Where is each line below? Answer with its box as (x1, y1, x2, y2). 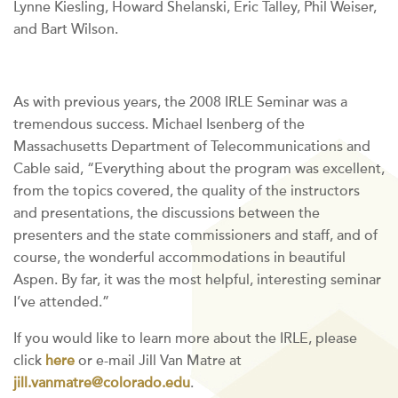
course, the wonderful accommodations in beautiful (13, 249, 346, 267)
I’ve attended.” (13, 293, 109, 312)
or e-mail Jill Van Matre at (75, 352, 242, 370)
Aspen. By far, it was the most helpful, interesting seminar (13, 271, 381, 290)
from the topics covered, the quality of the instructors (13, 182, 360, 201)
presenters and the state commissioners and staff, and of (13, 227, 378, 245)
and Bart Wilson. (13, 20, 118, 39)
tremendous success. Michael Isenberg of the (13, 115, 305, 134)
